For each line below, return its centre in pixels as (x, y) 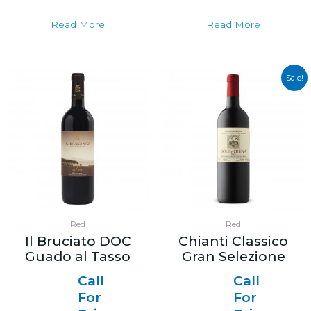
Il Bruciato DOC (78, 241)
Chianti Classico (233, 241)
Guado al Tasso (78, 256)
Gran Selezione (233, 256)
